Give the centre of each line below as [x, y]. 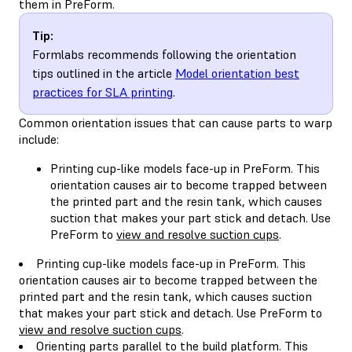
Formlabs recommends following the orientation [164, 54]
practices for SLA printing [103, 92]
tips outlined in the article [104, 73]
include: [39, 139]
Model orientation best [237, 73]
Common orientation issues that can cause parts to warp [176, 122]
